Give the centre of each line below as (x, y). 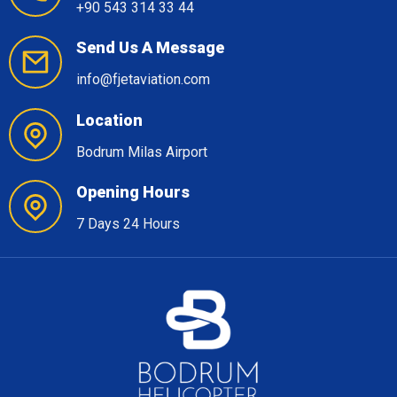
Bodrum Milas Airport (141, 152)
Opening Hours (132, 192)
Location (109, 120)
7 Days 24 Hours (128, 224)
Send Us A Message (150, 48)
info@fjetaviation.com (143, 80)
